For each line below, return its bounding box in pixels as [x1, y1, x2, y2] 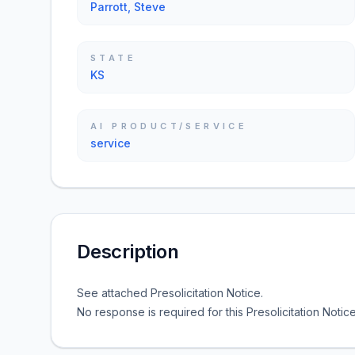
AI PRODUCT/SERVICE [90, 120, 248, 132]
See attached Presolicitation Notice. [77, 286, 263, 300]
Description [77, 240, 179, 263]
